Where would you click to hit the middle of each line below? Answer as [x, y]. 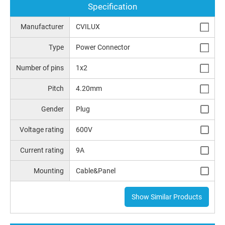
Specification [113, 7]
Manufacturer [42, 27]
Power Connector [103, 47]
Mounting [49, 171]
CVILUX [88, 27]
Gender [53, 109]
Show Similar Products [166, 197]
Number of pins [40, 68]
